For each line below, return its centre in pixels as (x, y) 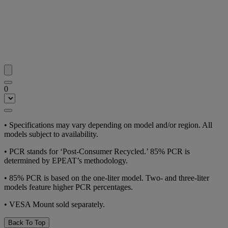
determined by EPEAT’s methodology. (66, 160)
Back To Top (27, 222)
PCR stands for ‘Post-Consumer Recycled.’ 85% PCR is (98, 151)
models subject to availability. (51, 134)
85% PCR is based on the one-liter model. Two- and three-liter (108, 178)
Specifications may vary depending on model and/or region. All (110, 125)
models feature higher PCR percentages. (68, 187)
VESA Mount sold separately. (56, 204)
